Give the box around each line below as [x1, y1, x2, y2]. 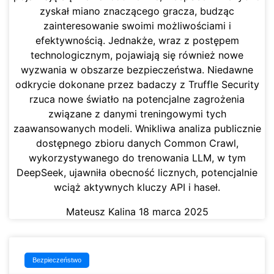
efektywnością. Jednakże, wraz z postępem [35, 34, 239, 47]
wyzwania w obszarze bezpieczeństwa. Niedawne [21, 64, 253, 76]
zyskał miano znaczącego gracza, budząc [40, 5, 234, 18]
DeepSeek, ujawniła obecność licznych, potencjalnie [17, 166, 257, 179]
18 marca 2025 [138, 206, 209, 218]
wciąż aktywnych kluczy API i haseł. [54, 181, 220, 194]
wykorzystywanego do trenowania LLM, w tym [28, 152, 246, 165]
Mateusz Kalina [65, 206, 139, 218]
